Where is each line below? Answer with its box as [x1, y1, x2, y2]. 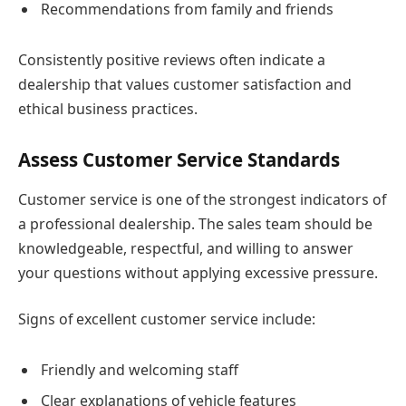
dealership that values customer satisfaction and [18, 73, 352, 94]
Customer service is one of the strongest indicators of [18, 188, 386, 209]
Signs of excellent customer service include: [18, 309, 315, 330]
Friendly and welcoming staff [41, 359, 238, 380]
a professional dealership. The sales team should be [18, 213, 372, 234]
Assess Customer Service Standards [18, 147, 340, 173]
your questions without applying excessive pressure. [18, 262, 378, 283]
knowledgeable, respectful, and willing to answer [18, 237, 353, 258]
